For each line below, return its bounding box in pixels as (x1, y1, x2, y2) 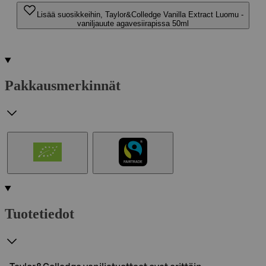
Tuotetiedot (5, 205, 74, 221)
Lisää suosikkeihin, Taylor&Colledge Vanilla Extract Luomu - (37, 10, 243, 19)
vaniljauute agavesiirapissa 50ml (77, 19, 189, 28)
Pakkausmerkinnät (5, 77, 121, 93)
